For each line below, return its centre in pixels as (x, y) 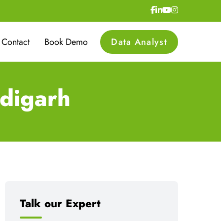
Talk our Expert (60, 203)
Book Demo (66, 42)
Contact (16, 42)
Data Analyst (139, 42)
